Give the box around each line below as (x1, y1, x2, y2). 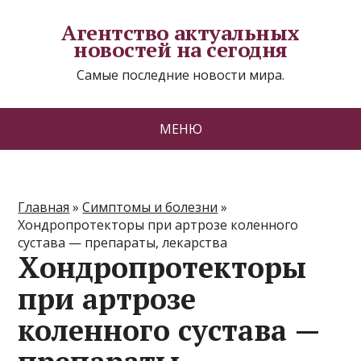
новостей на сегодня (73, 35, 288, 63)
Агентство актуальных (61, 19, 300, 46)
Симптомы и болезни (82, 198, 218, 216)
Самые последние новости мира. (77, 66, 284, 84)
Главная (18, 198, 70, 216)
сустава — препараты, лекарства (18, 234, 228, 251)
